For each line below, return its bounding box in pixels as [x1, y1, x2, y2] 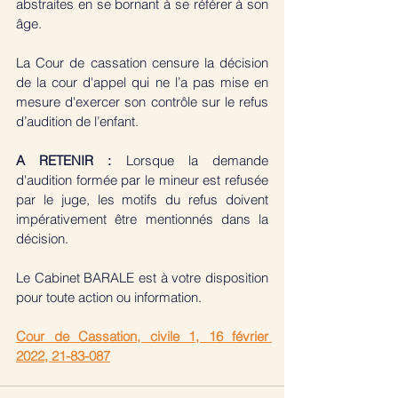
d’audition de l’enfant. [16, 112, 139, 130]
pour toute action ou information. [16, 288, 205, 306]
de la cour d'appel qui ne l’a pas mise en [16, 73, 268, 91]
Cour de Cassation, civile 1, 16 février [16, 327, 268, 345]
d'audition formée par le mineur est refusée [16, 171, 268, 188]
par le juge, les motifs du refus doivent [16, 190, 268, 208]
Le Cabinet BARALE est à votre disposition [16, 268, 268, 286]
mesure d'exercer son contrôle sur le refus [16, 92, 268, 110]
